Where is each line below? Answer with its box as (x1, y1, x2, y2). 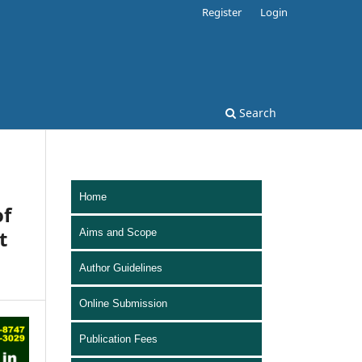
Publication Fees (79, 332, 158, 345)
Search (236, 104, 276, 120)
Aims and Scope (79, 225, 157, 238)
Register (202, 4, 242, 19)
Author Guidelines (79, 261, 162, 274)
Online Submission (79, 297, 167, 309)
